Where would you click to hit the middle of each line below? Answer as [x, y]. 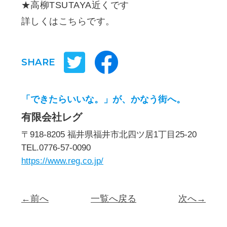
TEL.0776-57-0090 [56, 147]
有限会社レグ [52, 117]
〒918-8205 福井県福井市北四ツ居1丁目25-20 [109, 134]
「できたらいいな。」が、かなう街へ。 [103, 99]
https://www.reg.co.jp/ [62, 161]
